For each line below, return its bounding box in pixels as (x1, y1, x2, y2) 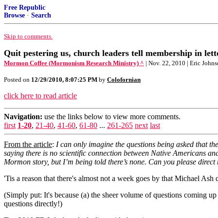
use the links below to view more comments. (42, 112, 181, 121)
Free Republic (4, 4, 45, 11)
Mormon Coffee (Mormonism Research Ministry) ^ (4, 59, 144, 67)
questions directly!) (4, 200, 62, 208)
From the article (4, 140, 52, 148)
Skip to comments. (4, 33, 53, 40)
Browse (4, 12, 25, 19)
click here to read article (4, 91, 77, 100)
